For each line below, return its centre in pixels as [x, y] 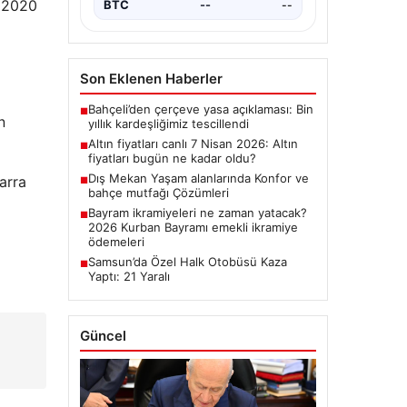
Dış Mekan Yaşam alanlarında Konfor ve [198, 179]
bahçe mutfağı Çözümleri [158, 193]
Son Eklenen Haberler [151, 79]
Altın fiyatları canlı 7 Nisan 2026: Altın [193, 144]
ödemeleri [116, 242]
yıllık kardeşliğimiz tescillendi [168, 124]
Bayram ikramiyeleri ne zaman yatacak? [197, 213]
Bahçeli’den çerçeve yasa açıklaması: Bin [200, 109]
